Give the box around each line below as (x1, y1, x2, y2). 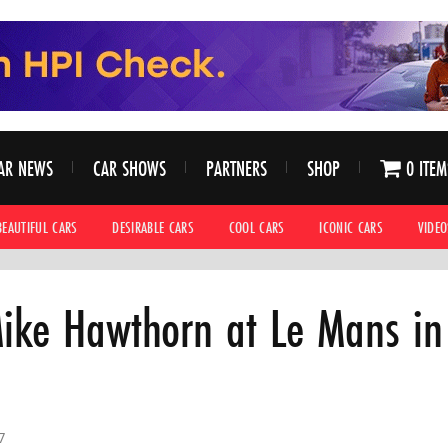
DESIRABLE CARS (112, 215, 195, 238)
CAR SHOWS (92, 153, 166, 183)
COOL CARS (228, 215, 285, 238)
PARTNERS (205, 153, 267, 183)
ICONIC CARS (319, 215, 384, 238)
